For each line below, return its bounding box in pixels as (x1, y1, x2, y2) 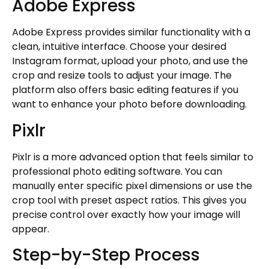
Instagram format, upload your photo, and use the (12, 54, 248, 68)
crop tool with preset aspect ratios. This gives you (12, 193, 246, 207)
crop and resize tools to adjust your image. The (12, 68, 232, 83)
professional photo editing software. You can (12, 164, 222, 178)
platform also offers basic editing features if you (12, 83, 238, 97)
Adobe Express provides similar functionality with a (12, 25, 250, 40)
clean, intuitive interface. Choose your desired (12, 40, 226, 54)
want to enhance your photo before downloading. (12, 97, 247, 112)
